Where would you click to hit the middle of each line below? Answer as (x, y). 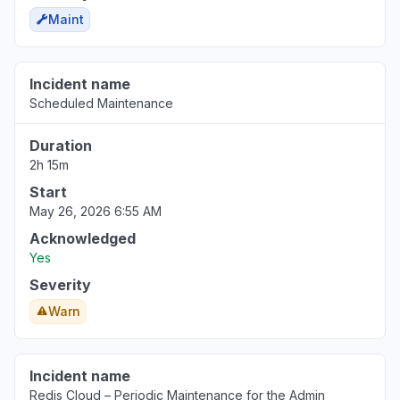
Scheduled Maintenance (101, 103)
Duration (61, 146)
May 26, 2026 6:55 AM (96, 211)
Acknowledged (83, 238)
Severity (60, 285)
